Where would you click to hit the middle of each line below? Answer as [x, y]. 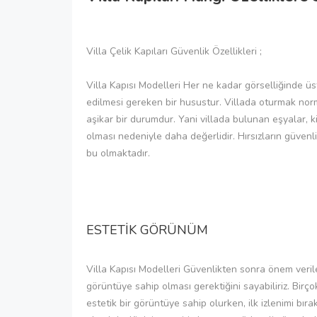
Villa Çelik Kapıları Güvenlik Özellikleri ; [174, 51]
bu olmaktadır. [118, 153]
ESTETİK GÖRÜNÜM [147, 230]
